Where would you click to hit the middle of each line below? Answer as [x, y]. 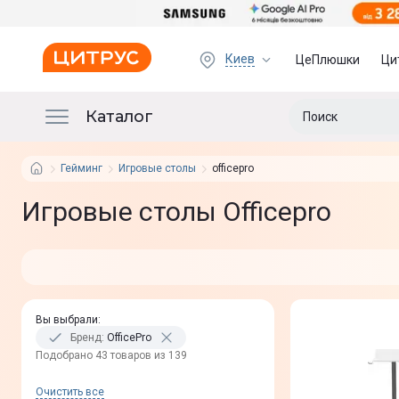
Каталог [119, 116]
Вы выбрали [67, 320]
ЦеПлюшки [328, 59]
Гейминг [81, 168]
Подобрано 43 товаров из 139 [111, 355]
